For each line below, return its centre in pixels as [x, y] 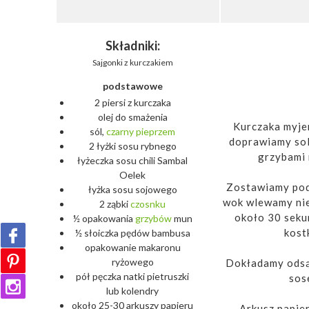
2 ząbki [115, 204]
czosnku [148, 204]
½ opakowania [104, 218]
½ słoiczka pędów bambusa [132, 233]
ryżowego [132, 262]
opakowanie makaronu [132, 247]
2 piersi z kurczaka [132, 102]
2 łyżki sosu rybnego [132, 146]
